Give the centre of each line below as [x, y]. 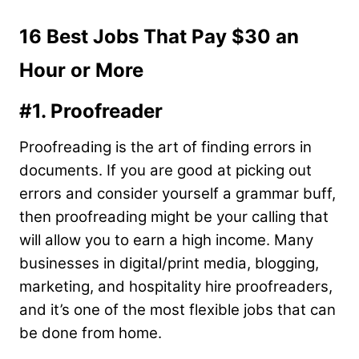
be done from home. [93, 333]
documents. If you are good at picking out [165, 170]
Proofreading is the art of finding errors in [165, 147]
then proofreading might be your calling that [174, 216]
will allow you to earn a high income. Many [166, 240]
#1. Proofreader [91, 111]
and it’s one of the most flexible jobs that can [177, 309]
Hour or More [84, 70]
